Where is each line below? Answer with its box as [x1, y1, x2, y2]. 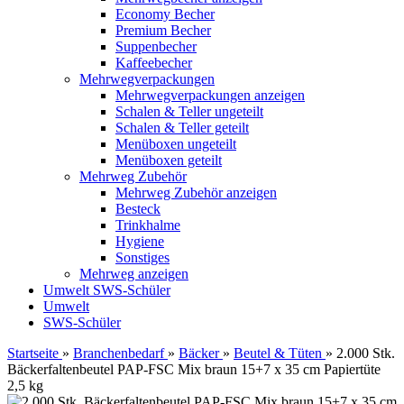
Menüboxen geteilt [115, 152, 222, 168]
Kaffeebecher [115, 55, 192, 70]
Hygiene [115, 234, 164, 249]
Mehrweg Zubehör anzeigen [115, 185, 277, 200]
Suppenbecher [115, 39, 197, 54]
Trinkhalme [115, 217, 180, 233]
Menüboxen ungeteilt [115, 136, 236, 151]
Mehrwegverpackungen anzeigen [115, 87, 305, 103]
